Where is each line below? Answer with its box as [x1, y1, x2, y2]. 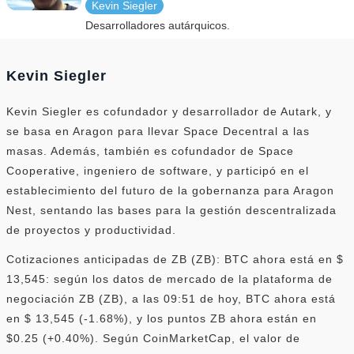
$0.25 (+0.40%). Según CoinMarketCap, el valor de [6, 331, 300, 345]
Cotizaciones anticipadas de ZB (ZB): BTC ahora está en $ [6, 252, 344, 265]
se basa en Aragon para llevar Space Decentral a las [6, 124, 310, 137]
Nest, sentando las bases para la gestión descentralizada [6, 203, 337, 217]
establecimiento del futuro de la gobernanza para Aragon [6, 183, 334, 197]
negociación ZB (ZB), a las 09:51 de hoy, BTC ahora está [6, 292, 336, 305]
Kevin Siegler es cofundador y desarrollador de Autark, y [6, 104, 332, 118]
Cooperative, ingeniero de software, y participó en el [6, 164, 309, 177]
